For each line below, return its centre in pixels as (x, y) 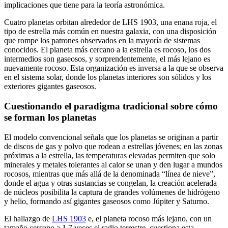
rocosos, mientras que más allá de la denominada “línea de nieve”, (110, 174)
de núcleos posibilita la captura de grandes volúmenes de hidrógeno (112, 192)
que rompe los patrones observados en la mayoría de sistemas (102, 41)
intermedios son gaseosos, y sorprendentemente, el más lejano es (107, 59)
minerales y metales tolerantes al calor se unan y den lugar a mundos (113, 164)
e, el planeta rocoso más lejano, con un (149, 218)
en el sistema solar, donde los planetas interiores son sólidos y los (108, 77)
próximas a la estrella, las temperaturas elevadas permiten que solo (110, 155)
